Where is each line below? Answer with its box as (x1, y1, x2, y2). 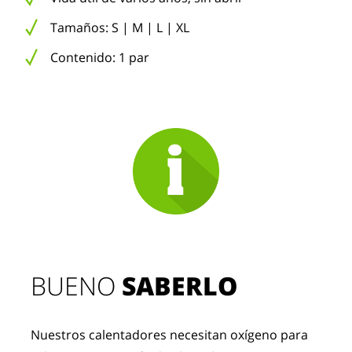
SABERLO (122, 269, 239, 302)
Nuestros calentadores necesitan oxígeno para (31, 326, 309, 343)
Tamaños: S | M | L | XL (50, 19, 189, 36)
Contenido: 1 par (50, 49, 149, 66)
